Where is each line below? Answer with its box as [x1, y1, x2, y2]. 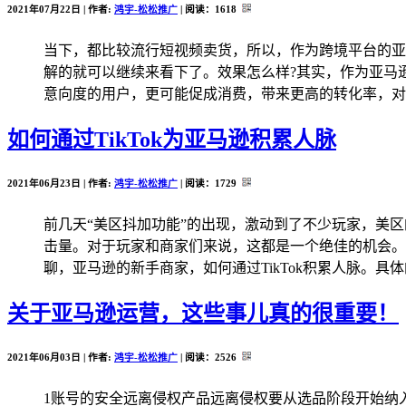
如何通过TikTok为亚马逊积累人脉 [7, 127, 336, 151]
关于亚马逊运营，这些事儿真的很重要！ [7, 301, 399, 325]
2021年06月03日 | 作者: [7, 351, 114, 362]
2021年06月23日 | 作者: [7, 177, 114, 188]
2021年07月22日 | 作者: [7, 4, 114, 14]
